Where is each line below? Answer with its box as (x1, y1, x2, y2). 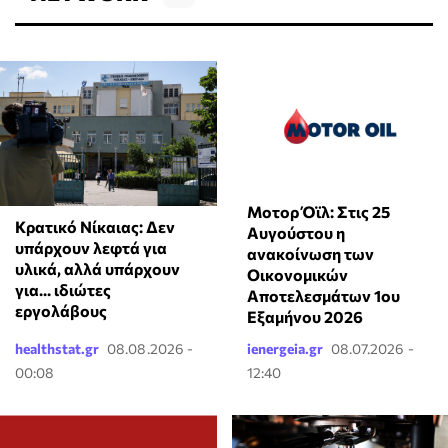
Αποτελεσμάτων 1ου (246, 286, 400, 306)
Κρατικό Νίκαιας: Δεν (15, 216, 175, 236)
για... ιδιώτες (15, 279, 111, 299)
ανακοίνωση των (246, 244, 374, 264)
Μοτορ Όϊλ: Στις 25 (246, 202, 390, 222)
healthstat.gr (15, 340, 99, 358)
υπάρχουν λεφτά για (15, 237, 167, 257)
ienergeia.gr (246, 340, 323, 358)
